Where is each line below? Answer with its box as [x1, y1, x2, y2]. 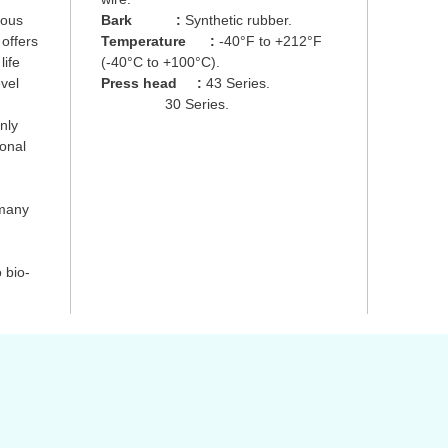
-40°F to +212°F [215, 33, 322, 49]
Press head [101, 75, 177, 91]
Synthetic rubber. [181, 12, 292, 28]
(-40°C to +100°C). [101, 54, 220, 70]
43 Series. [202, 75, 270, 91]
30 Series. [101, 96, 229, 112]
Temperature [101, 33, 186, 49]
